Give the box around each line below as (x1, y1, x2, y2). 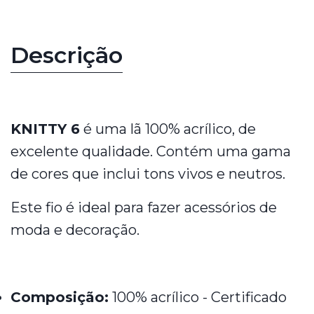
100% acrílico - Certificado (109, 289, 287, 306)
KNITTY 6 (11, 121, 80, 137)
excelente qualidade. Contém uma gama (11, 143, 291, 160)
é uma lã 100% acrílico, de (80, 121, 256, 137)
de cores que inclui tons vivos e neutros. (11, 165, 285, 182)
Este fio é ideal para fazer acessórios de (11, 199, 277, 216)
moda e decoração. (11, 221, 139, 238)
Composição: (11, 289, 109, 306)
